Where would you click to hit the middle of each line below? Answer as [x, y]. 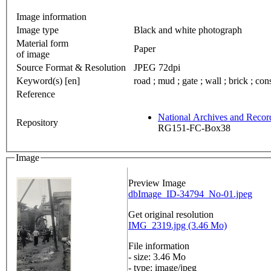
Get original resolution [171, 215]
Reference [36, 94]
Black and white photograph [188, 30]
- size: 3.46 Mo [157, 257]
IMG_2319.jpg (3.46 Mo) [178, 226]
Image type [38, 30]
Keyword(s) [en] [48, 80]
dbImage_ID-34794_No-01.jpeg [190, 194]
